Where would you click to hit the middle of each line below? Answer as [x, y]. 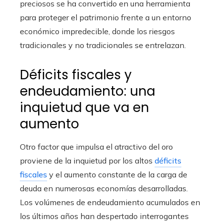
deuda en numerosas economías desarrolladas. [104, 189]
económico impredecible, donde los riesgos [97, 31]
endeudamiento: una [87, 91]
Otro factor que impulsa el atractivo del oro [96, 147]
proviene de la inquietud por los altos [87, 161]
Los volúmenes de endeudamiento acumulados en [110, 202]
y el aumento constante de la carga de [117, 175]
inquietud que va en [84, 108]
